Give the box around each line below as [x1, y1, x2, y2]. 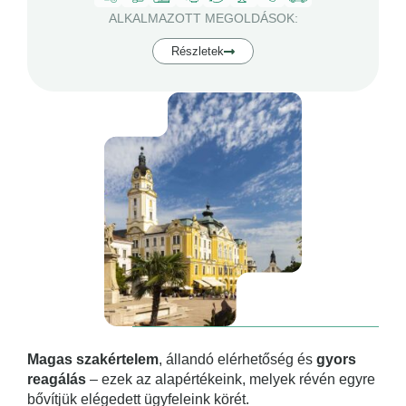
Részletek [171, 43, 224, 58]
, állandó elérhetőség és [159, 352, 316, 368]
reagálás [27, 372, 86, 388]
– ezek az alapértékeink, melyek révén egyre [86, 372, 375, 388]
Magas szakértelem [27, 352, 159, 368]
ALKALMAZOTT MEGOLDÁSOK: [108, 11, 298, 26]
